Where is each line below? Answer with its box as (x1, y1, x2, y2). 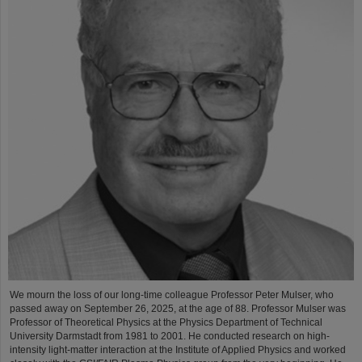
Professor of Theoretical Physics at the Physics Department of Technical (10, 316, 322, 328)
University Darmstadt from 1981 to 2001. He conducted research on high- (10, 330, 330, 342)
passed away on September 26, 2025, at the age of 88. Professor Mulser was (10, 302, 346, 314)
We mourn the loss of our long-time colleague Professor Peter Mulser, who (10, 288, 334, 301)
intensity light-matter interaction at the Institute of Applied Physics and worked (10, 343, 346, 356)
